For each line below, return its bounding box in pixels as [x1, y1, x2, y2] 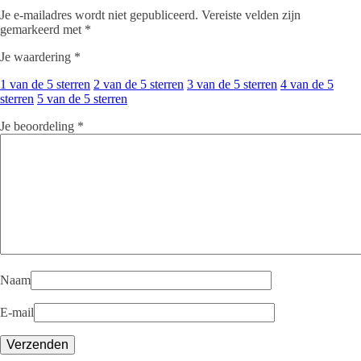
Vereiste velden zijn [201, 8, 301, 22]
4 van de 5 [280, 77, 334, 91]
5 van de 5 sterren [37, 92, 127, 106]
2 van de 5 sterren [93, 77, 184, 91]
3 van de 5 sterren [187, 77, 277, 91]
